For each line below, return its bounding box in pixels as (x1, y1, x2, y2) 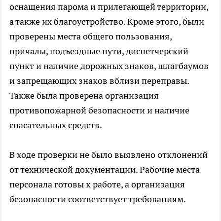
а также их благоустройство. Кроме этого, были (9, 16, 204, 28)
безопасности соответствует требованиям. (9, 193, 187, 205)
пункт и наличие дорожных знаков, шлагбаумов (9, 60, 209, 72)
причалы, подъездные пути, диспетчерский (9, 45, 188, 57)
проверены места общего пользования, (9, 31, 172, 42)
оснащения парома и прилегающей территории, (9, 1, 208, 13)
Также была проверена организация (9, 90, 159, 102)
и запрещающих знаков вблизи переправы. (9, 75, 189, 87)
